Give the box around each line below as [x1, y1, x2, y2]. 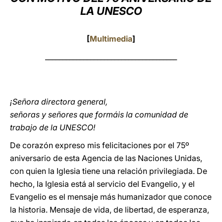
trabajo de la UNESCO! [10, 122, 95, 132]
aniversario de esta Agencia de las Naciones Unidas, [10, 153, 202, 163]
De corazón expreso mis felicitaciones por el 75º [10, 140, 189, 150]
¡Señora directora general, [10, 97, 108, 107]
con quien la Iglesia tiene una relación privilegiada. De [10, 166, 207, 176]
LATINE [157, 12, 183, 21]
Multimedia [90, 34, 132, 44]
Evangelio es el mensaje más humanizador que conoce [10, 192, 212, 202]
